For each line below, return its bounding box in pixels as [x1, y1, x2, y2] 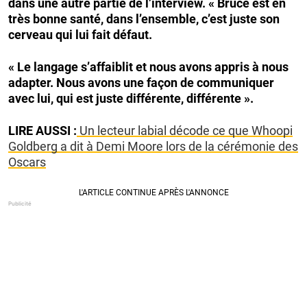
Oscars [8, 155, 46, 170]
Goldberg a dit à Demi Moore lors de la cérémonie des [8, 139, 298, 154]
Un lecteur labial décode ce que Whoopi [79, 123, 293, 138]
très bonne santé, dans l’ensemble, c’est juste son [8, 12, 280, 27]
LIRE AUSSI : [8, 123, 77, 138]
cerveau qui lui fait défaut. [8, 27, 152, 42]
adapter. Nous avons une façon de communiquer [8, 75, 274, 90]
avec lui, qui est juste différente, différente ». [8, 91, 254, 106]
